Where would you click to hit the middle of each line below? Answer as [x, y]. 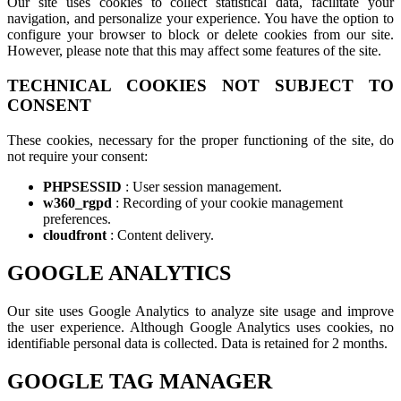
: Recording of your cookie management [229, 202]
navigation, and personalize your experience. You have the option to [200, 19]
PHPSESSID [84, 186]
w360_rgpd [79, 202]
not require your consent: [77, 156]
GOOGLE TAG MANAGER [140, 381]
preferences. [77, 218]
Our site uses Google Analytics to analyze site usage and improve [200, 311]
